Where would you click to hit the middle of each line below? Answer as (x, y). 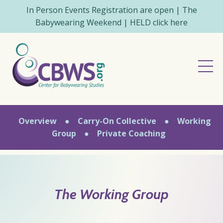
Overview (37, 121)
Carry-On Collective (117, 121)
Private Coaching (131, 133)
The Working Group (111, 194)
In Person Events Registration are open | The (111, 10)
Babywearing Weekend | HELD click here (111, 22)
